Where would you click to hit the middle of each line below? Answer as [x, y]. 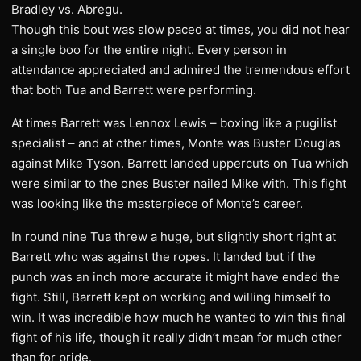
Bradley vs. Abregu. [67, 9]
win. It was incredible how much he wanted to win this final [178, 317]
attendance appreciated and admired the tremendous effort [180, 70]
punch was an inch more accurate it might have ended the [176, 277]
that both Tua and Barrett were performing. [134, 90]
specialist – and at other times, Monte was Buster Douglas [176, 143]
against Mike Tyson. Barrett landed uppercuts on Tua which [180, 163]
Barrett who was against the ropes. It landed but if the [164, 257]
